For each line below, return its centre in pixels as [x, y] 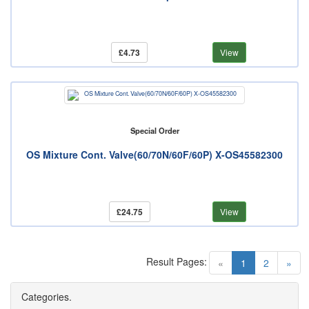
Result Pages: [177, 262]
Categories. [47, 297]
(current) [265, 262]
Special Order [154, 131]
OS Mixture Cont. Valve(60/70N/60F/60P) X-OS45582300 [154, 155]
